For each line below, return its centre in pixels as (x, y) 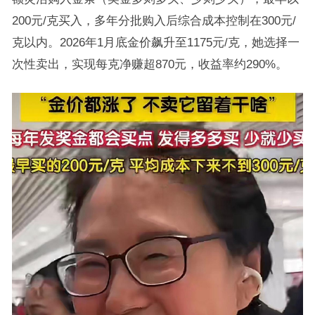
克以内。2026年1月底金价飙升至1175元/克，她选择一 (155, 42)
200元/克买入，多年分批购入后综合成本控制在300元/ (154, 20)
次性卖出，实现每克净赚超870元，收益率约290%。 (149, 64)
